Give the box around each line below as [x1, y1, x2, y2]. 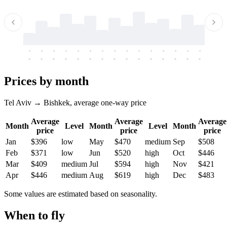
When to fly [4, 208, 65, 222]
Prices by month [4, 74, 89, 88]
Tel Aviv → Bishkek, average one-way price [4, 98, 146, 107]
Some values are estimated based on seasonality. [4, 189, 157, 198]
